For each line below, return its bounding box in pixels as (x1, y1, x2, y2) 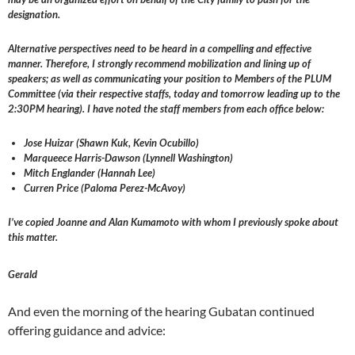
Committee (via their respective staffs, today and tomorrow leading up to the (8, 87, 340, 101)
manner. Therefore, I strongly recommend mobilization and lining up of (8, 57, 311, 71)
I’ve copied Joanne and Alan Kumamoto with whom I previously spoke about (8, 216, 338, 229)
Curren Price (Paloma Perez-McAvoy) (24, 181, 185, 195)
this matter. (8, 231, 58, 244)
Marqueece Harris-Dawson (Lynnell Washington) (24, 151, 233, 165)
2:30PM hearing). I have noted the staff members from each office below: (8, 102, 324, 116)
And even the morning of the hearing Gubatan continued (8, 303, 315, 319)
